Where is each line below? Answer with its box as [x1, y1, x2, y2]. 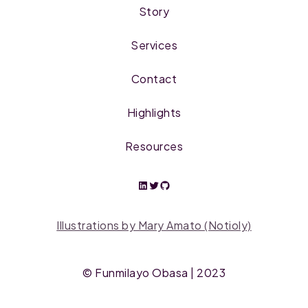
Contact [131, 71, 177, 86]
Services [131, 38, 177, 52]
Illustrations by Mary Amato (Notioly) [56, 218, 252, 232]
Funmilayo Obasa [95, 265, 188, 280]
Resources [124, 139, 184, 153]
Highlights [126, 105, 181, 120]
